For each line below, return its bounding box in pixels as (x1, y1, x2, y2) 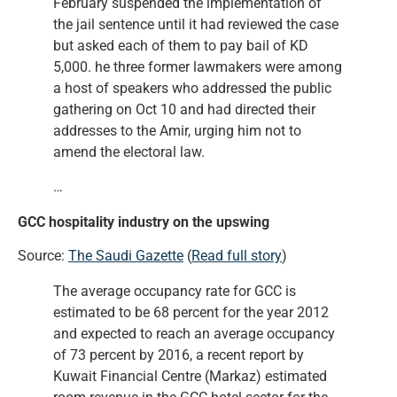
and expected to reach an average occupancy (53, 324, 335, 342)
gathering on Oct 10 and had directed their (53, 101, 315, 119)
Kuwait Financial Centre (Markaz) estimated (53, 367, 327, 385)
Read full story (191, 246, 282, 264)
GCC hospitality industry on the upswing (18, 213, 269, 230)
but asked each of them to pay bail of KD (53, 37, 308, 55)
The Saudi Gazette (68, 246, 183, 264)
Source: (18, 246, 68, 264)
